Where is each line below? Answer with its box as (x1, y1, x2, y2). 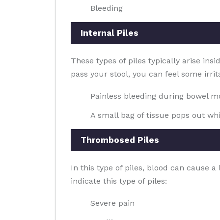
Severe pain (90, 198, 135, 208)
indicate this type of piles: (71, 176, 167, 186)
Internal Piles (81, 28, 138, 38)
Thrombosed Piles (81, 135, 159, 145)
